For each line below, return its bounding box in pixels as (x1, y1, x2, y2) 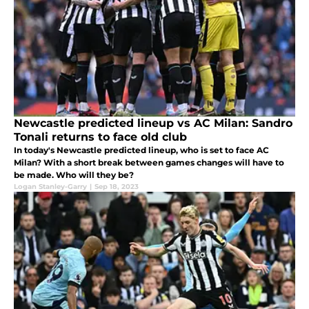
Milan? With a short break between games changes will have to (14, 157, 284, 168)
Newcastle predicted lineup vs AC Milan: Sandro (14, 116, 292, 130)
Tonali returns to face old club (14, 130, 187, 143)
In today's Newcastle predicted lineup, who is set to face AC (14, 144, 269, 155)
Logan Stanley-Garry (14, 181, 87, 191)
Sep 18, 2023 (94, 181, 139, 191)
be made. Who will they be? (14, 169, 134, 180)
